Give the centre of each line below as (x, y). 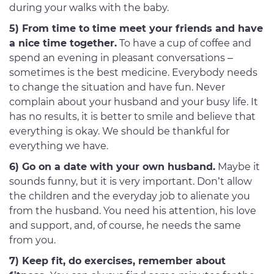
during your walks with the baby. (89, 8)
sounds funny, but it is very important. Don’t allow (131, 182)
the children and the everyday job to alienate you (130, 196)
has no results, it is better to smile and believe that (132, 117)
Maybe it (238, 167)
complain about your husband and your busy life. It (134, 102)
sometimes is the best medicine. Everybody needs (133, 73)
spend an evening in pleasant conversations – (121, 58)
